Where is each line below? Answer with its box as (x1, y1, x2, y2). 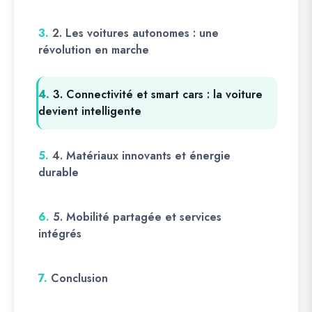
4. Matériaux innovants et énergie (52, 148, 231, 164)
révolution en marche (38, 42, 149, 58)
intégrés (38, 226, 81, 242)
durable (38, 164, 79, 180)
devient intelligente (38, 103, 141, 119)
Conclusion (51, 270, 108, 286)
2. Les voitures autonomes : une (52, 25, 219, 41)
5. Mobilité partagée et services (53, 209, 221, 225)
